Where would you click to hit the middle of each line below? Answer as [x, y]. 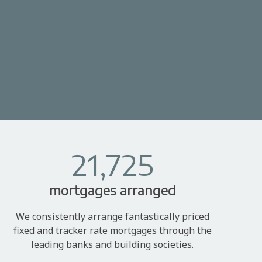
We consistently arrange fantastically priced [112, 216]
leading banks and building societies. [112, 244]
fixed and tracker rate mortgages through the [112, 230]
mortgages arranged [112, 190]
